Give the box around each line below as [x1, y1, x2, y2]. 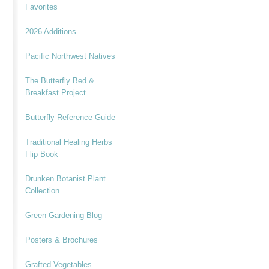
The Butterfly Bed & [25, 76, 94, 85]
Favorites [25, 2, 58, 11]
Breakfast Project [25, 88, 86, 97]
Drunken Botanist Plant [25, 174, 106, 183]
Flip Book [25, 149, 58, 159]
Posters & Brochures [25, 235, 98, 244]
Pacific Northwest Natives [25, 51, 115, 61]
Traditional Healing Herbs [25, 137, 112, 147]
